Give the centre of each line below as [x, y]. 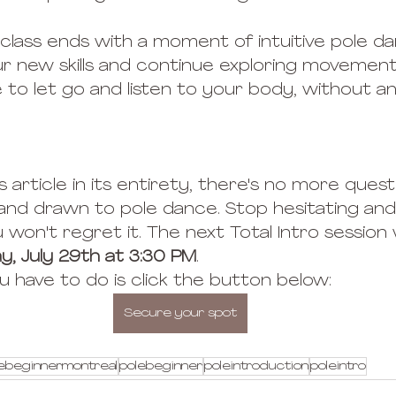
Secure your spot [180, 313]
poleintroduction [256, 366]
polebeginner [161, 366]
